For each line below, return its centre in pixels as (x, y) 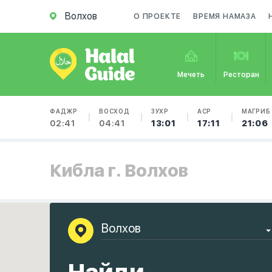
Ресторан (241, 75)
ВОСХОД (114, 111)
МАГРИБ (256, 111)
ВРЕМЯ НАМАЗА (225, 16)
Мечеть (191, 75)
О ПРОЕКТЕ (158, 16)
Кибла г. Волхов (119, 171)
